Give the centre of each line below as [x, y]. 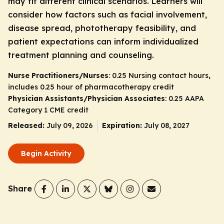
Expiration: [122, 125]
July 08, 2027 [167, 125]
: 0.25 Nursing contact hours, [159, 75]
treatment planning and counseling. [81, 55]
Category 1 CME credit [48, 110]
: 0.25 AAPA [184, 98]
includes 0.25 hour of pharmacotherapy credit [91, 87]
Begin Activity [46, 153]
